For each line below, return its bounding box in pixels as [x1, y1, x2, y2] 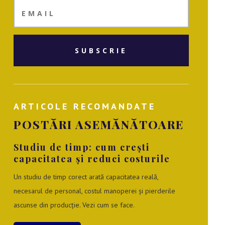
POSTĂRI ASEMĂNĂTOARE [14, 117, 184, 133]
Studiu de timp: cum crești [14, 141, 150, 154]
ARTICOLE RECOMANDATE [14, 100, 156, 113]
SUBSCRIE [75, 46, 128, 56]
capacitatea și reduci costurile [14, 153, 171, 165]
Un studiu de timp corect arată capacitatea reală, [14, 172, 159, 182]
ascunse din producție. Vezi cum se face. [14, 200, 135, 210]
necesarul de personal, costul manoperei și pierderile [14, 186, 176, 196]
